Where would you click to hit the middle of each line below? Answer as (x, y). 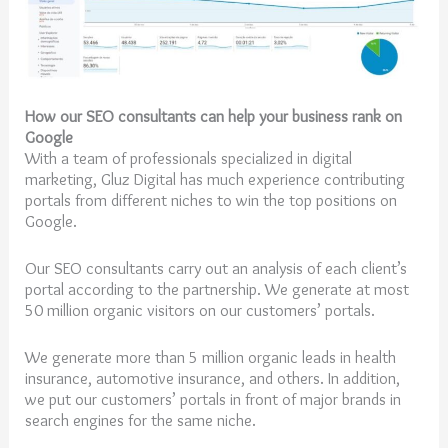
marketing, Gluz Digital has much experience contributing (215, 178)
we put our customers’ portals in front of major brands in (213, 399)
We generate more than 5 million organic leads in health (211, 357)
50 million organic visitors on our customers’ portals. (200, 309)
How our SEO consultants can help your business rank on (214, 115)
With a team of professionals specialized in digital (189, 157)
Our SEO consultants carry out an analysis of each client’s (216, 267)
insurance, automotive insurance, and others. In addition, (213, 378)
